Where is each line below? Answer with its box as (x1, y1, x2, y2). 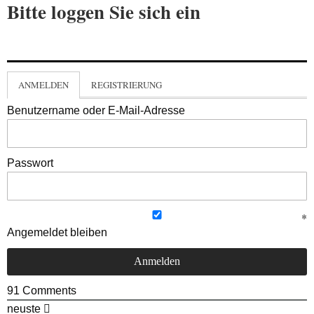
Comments (20, 285, 76, 297)
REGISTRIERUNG (91, 78, 162, 92)
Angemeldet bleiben (7, 226, 107, 239)
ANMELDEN (18, 78, 69, 92)
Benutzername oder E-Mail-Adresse (7, 104, 185, 117)
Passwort (7, 157, 53, 170)
